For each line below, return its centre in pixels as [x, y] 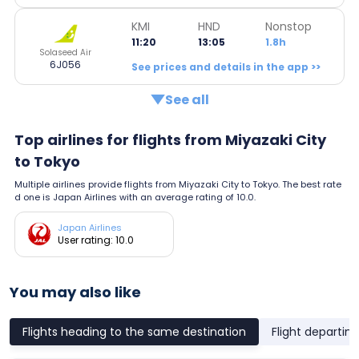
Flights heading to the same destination [134, 331]
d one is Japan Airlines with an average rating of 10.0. [135, 197]
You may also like [75, 292]
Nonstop [288, 26]
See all [187, 99]
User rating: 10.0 [96, 240]
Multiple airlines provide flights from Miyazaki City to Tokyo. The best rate [178, 184]
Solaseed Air [65, 52]
